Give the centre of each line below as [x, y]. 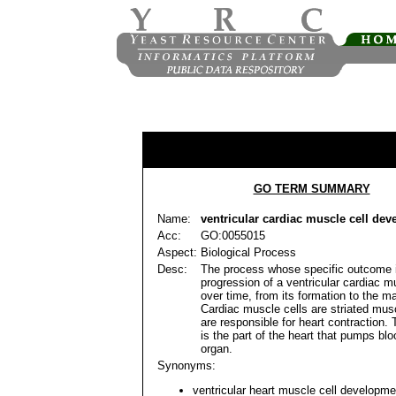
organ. [217, 349]
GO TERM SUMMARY [312, 189]
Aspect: [177, 252]
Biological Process [248, 252]
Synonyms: [187, 366]
